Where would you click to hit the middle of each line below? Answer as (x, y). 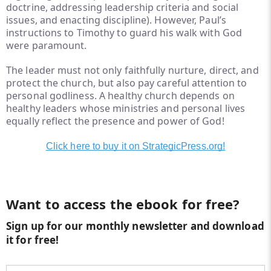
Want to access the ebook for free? (123, 204)
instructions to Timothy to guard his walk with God (124, 33)
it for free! (33, 240)
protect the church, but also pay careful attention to (127, 83)
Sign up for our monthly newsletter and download (135, 226)
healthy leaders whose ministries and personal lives (126, 108)
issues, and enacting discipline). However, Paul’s (116, 20)
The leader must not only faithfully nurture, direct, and (132, 70)
